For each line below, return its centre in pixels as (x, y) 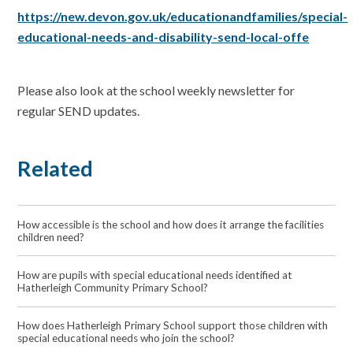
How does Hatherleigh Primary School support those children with (173, 326)
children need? (51, 237)
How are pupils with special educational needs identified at (155, 275)
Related (56, 168)
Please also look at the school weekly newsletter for (156, 91)
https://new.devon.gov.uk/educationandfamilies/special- (183, 17)
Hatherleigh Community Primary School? (113, 287)
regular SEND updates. (80, 111)
